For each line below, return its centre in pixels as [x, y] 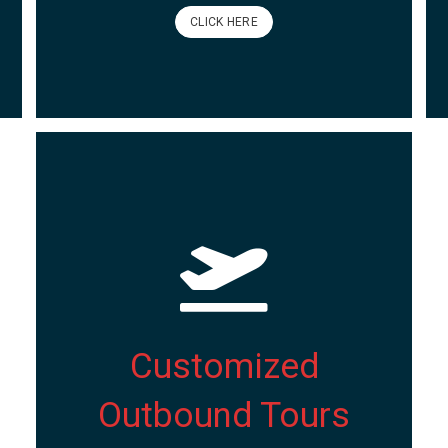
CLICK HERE [224, 22]
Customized [224, 366]
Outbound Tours [224, 415]
